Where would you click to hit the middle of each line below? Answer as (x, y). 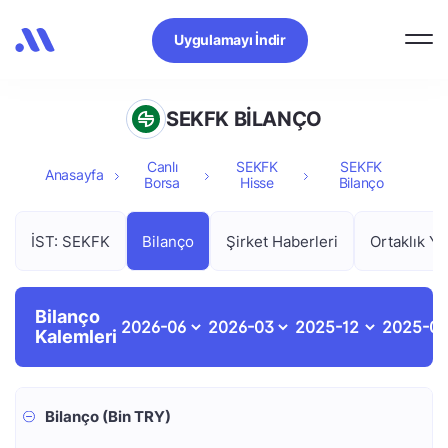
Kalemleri (76, 336)
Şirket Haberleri (282, 241)
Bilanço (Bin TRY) (113, 416)
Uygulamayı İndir (230, 39)
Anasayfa (74, 174)
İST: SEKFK (70, 241)
